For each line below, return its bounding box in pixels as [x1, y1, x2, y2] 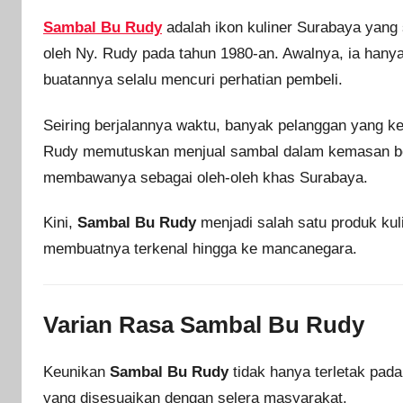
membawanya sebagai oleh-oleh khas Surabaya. [43, 168, 368, 186]
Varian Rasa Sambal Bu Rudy [43, 311, 364, 339]
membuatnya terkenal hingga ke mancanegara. [43, 239, 357, 257]
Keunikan [43, 363, 110, 381]
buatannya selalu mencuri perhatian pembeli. [43, 71, 343, 89]
